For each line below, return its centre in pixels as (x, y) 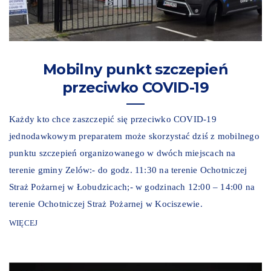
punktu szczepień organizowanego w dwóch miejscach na (122, 153)
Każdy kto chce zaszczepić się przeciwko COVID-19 (113, 119)
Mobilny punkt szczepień (135, 69)
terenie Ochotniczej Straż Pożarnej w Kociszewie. (106, 204)
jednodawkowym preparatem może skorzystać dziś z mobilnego (134, 136)
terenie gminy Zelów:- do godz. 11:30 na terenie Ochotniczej (128, 170)
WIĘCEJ (24, 223)
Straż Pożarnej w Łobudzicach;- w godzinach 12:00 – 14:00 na (132, 187)
